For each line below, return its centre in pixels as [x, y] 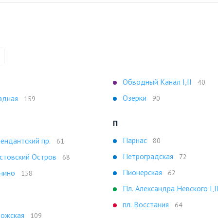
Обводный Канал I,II [157, 82]
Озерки [135, 98]
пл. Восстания [146, 204]
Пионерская [142, 172]
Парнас [135, 140]
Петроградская [148, 156]
